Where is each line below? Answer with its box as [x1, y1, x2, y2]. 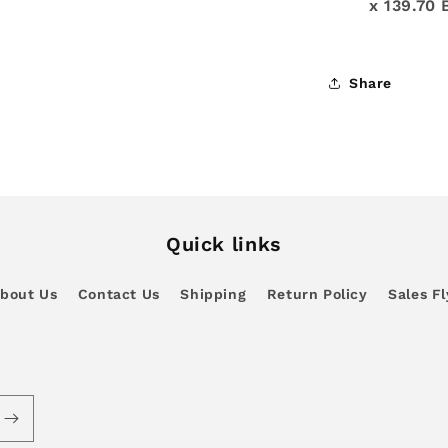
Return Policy [266, 286, 368, 302]
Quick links [165, 233, 283, 256]
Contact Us [77, 286, 160, 302]
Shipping [180, 286, 247, 302]
